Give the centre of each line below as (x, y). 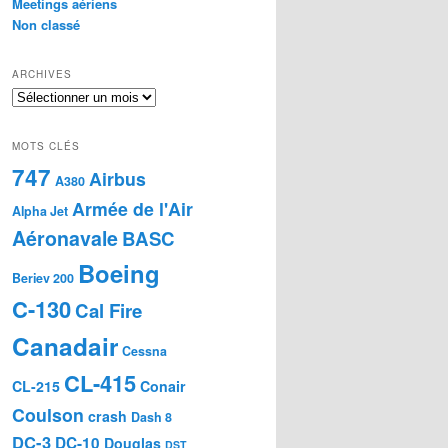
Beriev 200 (43, 278)
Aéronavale (65, 238)
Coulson (48, 415)
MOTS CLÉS (46, 146)
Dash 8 (151, 417)
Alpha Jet (40, 211)
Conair (163, 386)
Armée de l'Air (132, 209)
